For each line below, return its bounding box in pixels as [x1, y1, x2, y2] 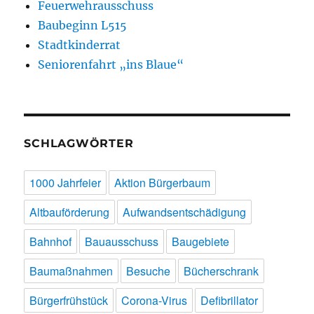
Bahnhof [29, 233, 72, 250]
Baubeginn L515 [38, 18, 128, 33]
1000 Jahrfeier [29, 175, 102, 191]
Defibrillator [200, 292, 259, 309]
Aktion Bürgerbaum [114, 175, 211, 191]
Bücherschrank [184, 263, 259, 280]
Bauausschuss [85, 233, 159, 250]
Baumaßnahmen [29, 263, 114, 280]
